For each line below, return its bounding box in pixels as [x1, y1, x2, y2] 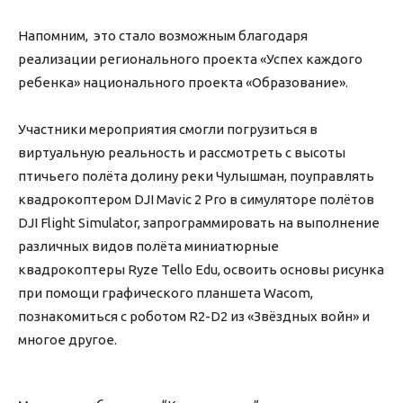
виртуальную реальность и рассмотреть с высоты [18, 145, 345, 161]
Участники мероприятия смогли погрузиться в [18, 121, 318, 138]
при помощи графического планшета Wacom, [18, 285, 313, 301]
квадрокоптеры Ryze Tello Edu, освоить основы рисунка [18, 262, 384, 278]
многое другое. [18, 332, 117, 348]
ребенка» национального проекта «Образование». [18, 75, 348, 91]
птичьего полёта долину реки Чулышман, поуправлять [18, 168, 374, 184]
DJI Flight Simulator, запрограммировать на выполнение [18, 215, 380, 231]
